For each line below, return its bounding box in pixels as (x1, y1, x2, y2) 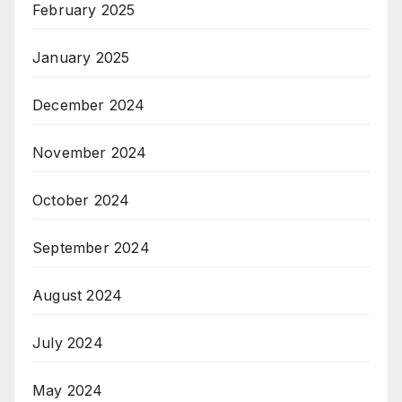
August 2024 (32, 285, 123, 304)
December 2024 (32, 95, 145, 114)
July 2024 (32, 333, 103, 352)
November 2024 (32, 143, 147, 162)
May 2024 (32, 380, 103, 399)
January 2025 (32, 48, 130, 66)
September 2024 (32, 238, 150, 257)
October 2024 (32, 190, 130, 209)
